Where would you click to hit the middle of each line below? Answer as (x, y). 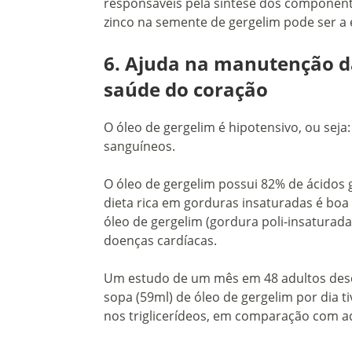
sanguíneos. (139, 147)
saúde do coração (186, 90)
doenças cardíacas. (160, 241)
